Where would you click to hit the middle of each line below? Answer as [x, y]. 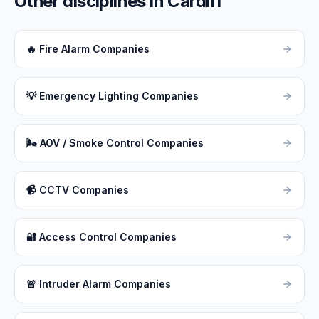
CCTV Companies [84, 190]
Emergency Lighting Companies [119, 96]
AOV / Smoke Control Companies [122, 143]
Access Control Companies [108, 237]
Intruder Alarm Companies [105, 284]
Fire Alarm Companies [94, 49]
